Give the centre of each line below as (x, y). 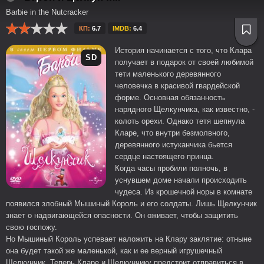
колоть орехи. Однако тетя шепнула (180, 121)
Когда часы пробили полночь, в (171, 168)
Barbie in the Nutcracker (47, 12)
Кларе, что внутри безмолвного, (172, 133)
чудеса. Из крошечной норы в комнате (184, 192)
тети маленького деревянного (168, 74)
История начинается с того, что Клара (183, 50)
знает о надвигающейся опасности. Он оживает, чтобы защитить (122, 215)
